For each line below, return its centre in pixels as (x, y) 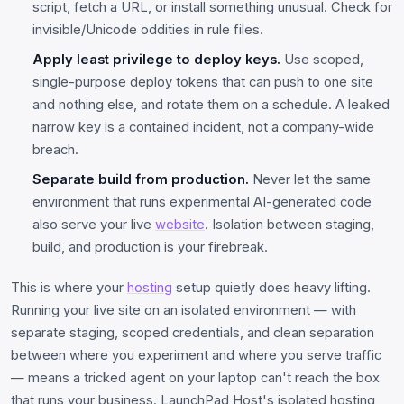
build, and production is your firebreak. (150, 247)
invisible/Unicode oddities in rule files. (148, 29)
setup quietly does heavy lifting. (271, 287)
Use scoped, (322, 59)
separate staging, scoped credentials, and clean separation (193, 332)
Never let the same (310, 179)
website (180, 224)
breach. (55, 149)
